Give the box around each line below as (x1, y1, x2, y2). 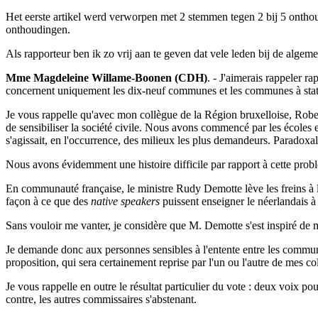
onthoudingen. (6, 23, 70, 36)
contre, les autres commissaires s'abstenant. (6, 293, 197, 306)
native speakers (91, 195, 163, 208)
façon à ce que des (6, 195, 91, 208)
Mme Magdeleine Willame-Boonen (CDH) (6, 72, 207, 84)
